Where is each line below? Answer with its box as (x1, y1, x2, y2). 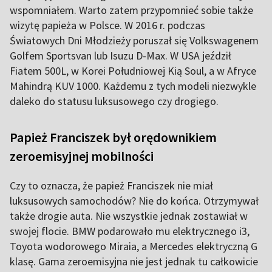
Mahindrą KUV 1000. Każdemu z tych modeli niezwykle (10, 79, 256, 93)
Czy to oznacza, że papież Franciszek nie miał (10, 178, 213, 193)
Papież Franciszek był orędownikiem (10, 129, 217, 146)
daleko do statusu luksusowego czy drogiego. (10, 94, 219, 109)
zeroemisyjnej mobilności (10, 148, 154, 165)
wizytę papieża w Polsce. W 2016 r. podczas (10, 18, 205, 33)
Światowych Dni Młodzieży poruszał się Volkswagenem (10, 33, 259, 48)
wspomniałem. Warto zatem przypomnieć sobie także (10, 3, 253, 18)
